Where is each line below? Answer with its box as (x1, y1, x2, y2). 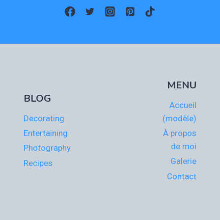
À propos (163, 128, 196, 138)
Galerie (170, 156, 196, 166)
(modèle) (163, 113, 196, 123)
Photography (24, 143, 71, 153)
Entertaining (24, 128, 68, 138)
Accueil (169, 100, 196, 110)
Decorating (24, 113, 64, 123)
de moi (171, 141, 196, 151)
